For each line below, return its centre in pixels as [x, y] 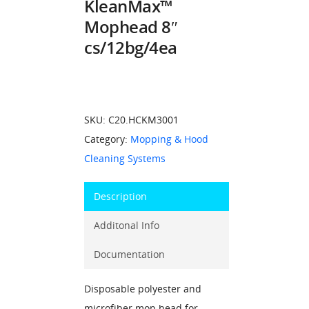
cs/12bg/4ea [131, 47]
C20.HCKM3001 [143, 120]
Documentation [129, 254]
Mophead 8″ [131, 27]
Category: [107, 139]
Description [120, 196]
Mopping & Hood [169, 139]
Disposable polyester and [143, 289]
